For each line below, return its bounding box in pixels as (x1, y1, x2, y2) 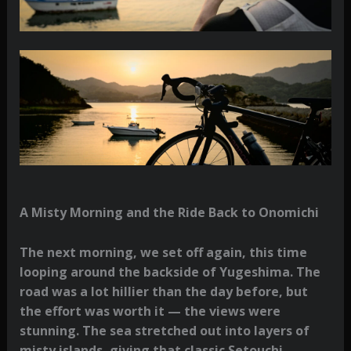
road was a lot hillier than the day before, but (19, 283, 308, 301)
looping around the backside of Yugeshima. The (19, 263, 320, 281)
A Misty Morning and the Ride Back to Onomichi (19, 204, 319, 222)
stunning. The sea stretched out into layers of (19, 322, 309, 340)
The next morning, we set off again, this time (19, 244, 307, 262)
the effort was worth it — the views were (19, 302, 280, 320)
